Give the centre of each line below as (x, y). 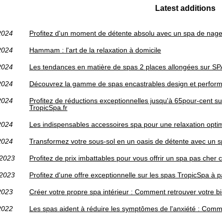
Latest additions (185, 8)
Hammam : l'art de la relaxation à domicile (95, 50)
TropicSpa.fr (48, 108)
